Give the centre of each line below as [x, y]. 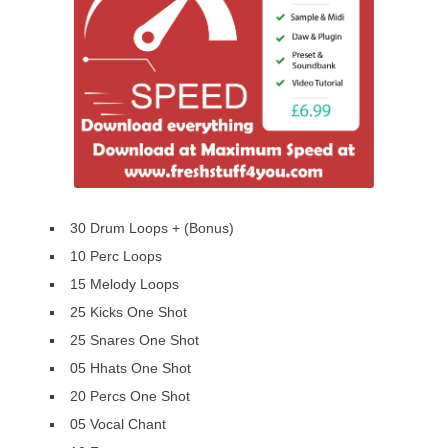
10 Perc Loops [116, 256]
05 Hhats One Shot [130, 368]
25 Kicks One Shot [128, 312]
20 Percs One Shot [130, 396]
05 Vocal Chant [118, 424]
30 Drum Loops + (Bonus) [152, 228]
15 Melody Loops [124, 284]
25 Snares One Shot [134, 340]
